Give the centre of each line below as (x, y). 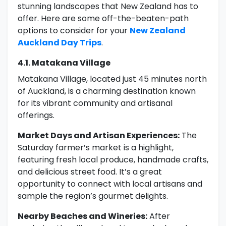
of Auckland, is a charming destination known (107, 91)
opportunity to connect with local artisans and (110, 184)
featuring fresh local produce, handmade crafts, (113, 160)
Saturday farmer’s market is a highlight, (96, 148)
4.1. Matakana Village (64, 63)
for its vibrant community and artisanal (95, 103)
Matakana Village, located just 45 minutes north (112, 79)
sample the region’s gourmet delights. (93, 196)
